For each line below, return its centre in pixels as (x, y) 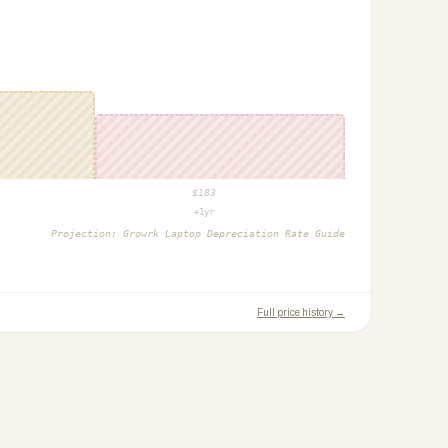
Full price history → (301, 312)
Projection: (87, 233)
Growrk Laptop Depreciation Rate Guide (234, 233)
